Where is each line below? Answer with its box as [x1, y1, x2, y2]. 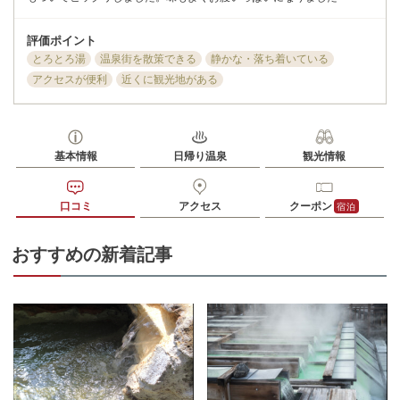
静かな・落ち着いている [211, 52, 329, 66]
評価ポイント [27, 32, 96, 47]
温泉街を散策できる [100, 52, 196, 66]
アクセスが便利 [32, 72, 107, 87]
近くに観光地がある [121, 72, 218, 87]
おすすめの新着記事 [12, 243, 172, 265]
